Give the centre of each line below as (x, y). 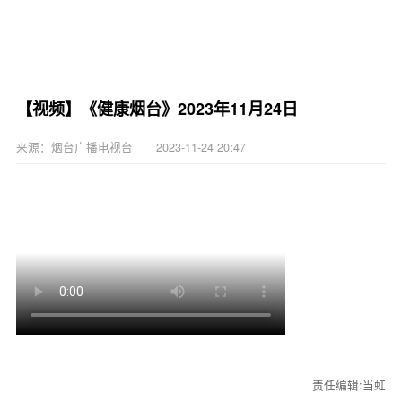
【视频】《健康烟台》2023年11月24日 (157, 109)
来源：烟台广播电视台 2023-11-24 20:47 (131, 146)
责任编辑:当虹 (350, 384)
